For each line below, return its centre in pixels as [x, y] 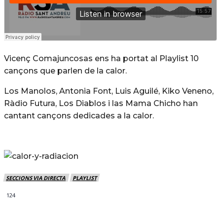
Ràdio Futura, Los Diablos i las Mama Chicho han [101, 103]
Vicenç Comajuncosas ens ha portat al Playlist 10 [101, 58]
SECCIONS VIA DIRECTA [36, 178]
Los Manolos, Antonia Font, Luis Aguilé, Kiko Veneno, [109, 91]
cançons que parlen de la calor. [65, 71]
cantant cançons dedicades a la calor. [79, 116]
